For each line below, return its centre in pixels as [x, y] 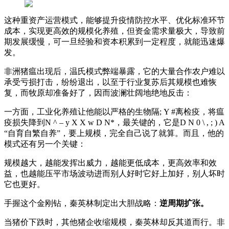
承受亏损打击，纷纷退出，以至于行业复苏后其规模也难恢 [110, 82]
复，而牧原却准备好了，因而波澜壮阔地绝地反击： [98, 93]
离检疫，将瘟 [200, 111]
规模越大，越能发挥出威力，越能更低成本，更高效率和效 [110, 163]
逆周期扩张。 [184, 203]
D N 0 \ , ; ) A [202, 122]
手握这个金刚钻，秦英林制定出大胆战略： [82, 203]
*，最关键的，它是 [145, 122]
